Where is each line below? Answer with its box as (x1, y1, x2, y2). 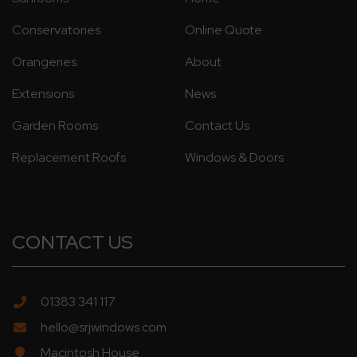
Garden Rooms (12, 117, 98, 134)
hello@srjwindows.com (41, 319, 167, 335)
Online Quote (185, 22, 262, 38)
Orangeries (12, 53, 76, 70)
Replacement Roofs (12, 149, 126, 166)
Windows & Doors (185, 149, 284, 166)
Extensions (12, 85, 74, 102)
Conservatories (12, 22, 100, 38)
